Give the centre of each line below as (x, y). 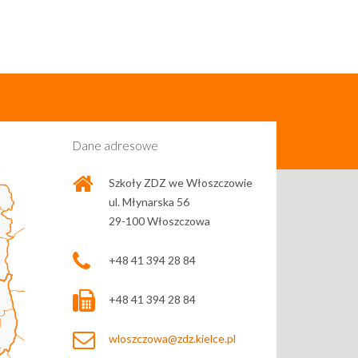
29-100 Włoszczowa (159, 221)
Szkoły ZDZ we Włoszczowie (181, 183)
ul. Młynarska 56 (149, 202)
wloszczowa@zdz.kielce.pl (172, 339)
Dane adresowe (115, 146)
